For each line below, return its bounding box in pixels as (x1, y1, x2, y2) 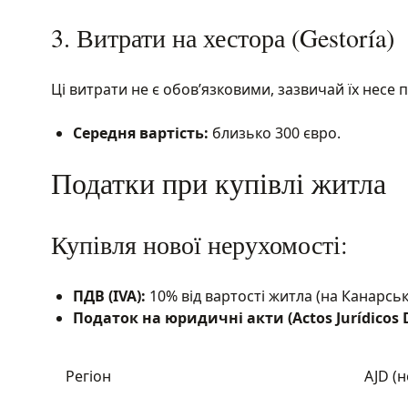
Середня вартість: (73, 123, 209, 143)
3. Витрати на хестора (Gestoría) (51, 20, 394, 55)
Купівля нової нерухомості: (51, 227, 348, 261)
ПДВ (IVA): (73, 286, 146, 306)
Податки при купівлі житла (51, 163, 386, 202)
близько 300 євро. (209, 123, 341, 143)
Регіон (66, 366, 111, 386)
